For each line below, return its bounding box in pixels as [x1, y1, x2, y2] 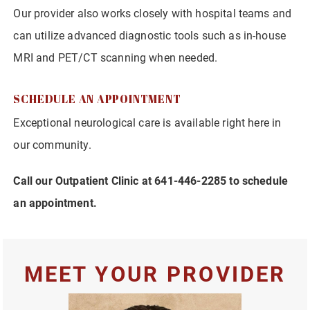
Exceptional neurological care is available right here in [13, 116, 282, 129]
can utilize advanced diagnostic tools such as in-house [13, 28, 286, 42]
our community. [13, 138, 91, 152]
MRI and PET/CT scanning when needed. [13, 51, 218, 64]
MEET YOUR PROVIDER [24, 261, 286, 287]
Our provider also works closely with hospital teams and [13, 6, 292, 20]
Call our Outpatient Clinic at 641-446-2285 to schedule [13, 174, 289, 188]
